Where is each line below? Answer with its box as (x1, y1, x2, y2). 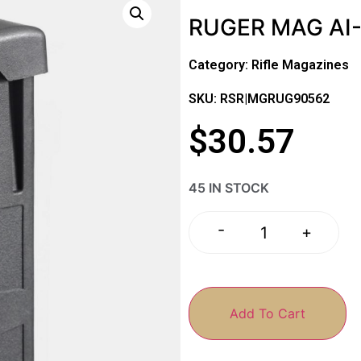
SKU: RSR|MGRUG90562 (189, 90, 330, 106)
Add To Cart (230, 305, 305, 322)
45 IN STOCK (189, 180, 269, 197)
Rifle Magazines (251, 56, 349, 73)
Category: (189, 56, 251, 73)
